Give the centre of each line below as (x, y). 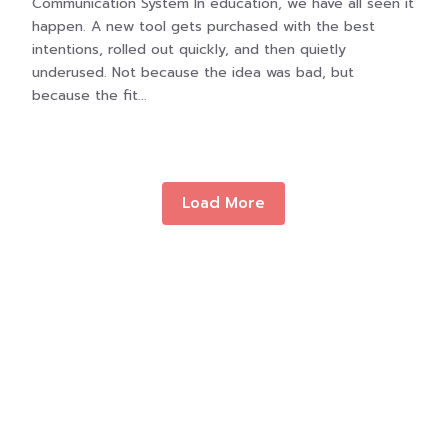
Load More (224, 203)
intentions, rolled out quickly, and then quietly (189, 49)
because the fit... (90, 95)
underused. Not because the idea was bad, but (193, 72)
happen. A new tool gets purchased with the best (204, 26)
